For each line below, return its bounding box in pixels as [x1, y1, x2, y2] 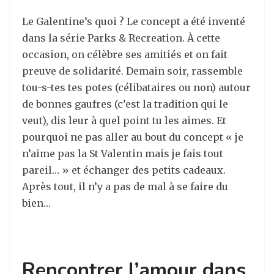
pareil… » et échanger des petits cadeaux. [22, 164, 226, 177]
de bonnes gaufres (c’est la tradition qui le [22, 98, 228, 111]
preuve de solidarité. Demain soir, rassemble [22, 65, 243, 78]
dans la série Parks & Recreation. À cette [22, 32, 220, 45]
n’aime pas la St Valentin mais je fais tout [22, 147, 223, 160]
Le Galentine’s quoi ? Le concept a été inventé [22, 15, 245, 28]
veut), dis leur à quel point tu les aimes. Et [22, 114, 226, 127]
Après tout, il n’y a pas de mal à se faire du [22, 180, 228, 193]
